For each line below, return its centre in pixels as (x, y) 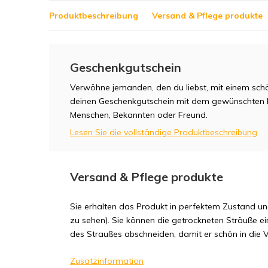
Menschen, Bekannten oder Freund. (139, 115)
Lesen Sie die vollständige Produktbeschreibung (164, 132)
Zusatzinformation (107, 261)
